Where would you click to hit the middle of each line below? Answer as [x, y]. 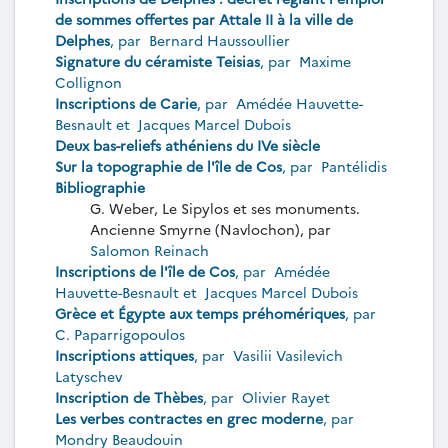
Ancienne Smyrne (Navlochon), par [212, 229]
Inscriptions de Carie [126, 103]
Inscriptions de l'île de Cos [145, 271]
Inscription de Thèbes [129, 397]
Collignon [90, 82]
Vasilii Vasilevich [286, 355]
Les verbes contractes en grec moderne [189, 418]
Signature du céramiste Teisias [157, 61]
